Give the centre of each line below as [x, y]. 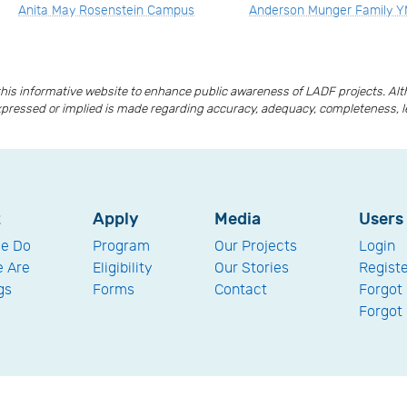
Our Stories [252, 268]
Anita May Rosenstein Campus [107, 10]
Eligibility [123, 268]
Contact [241, 290]
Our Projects [256, 246]
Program [121, 246]
